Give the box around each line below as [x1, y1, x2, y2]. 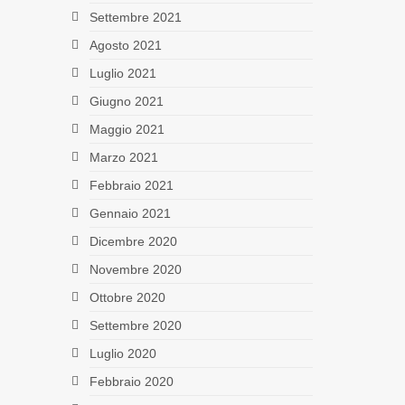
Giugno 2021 [89, 93, 164, 108]
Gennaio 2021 [89, 205, 171, 221]
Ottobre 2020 [89, 289, 165, 305]
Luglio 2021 [89, 65, 156, 80]
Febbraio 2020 [89, 373, 174, 389]
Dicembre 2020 [89, 233, 177, 249]
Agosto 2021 [89, 37, 162, 52]
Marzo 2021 [89, 149, 158, 165]
